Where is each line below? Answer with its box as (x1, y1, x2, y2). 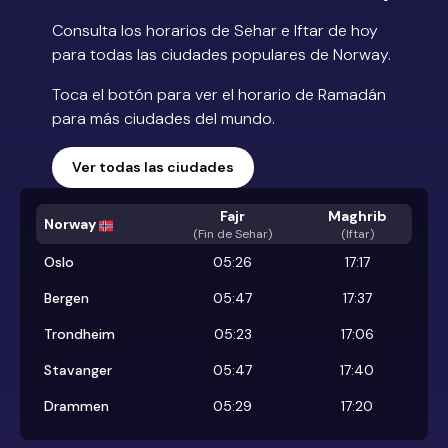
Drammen (44, 397, 109, 416)
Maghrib (327, 207, 387, 226)
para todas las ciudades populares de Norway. (52, 44, 391, 66)
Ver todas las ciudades (72, 158, 234, 177)
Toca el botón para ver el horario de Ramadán (52, 84, 386, 106)
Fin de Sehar (198, 226, 268, 243)
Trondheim (44, 325, 115, 344)
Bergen (44, 289, 89, 308)
